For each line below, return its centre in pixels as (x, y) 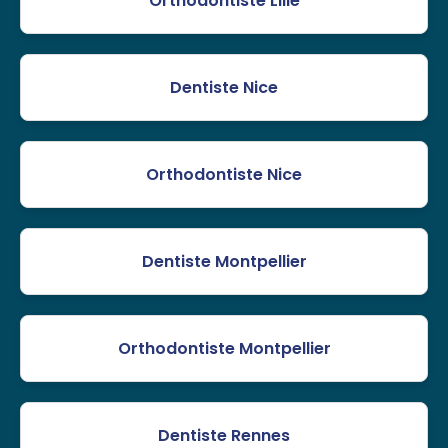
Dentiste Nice (224, 88)
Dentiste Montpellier (224, 262)
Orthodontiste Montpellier (224, 349)
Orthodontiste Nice (224, 175)
